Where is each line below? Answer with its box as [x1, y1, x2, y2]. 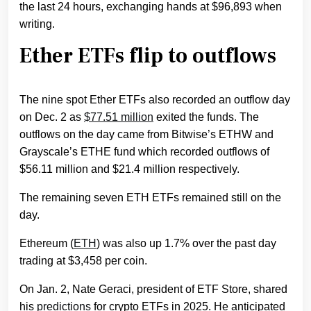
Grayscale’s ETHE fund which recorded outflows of [19, 146, 269, 158]
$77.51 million [84, 111, 153, 124]
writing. [19, 18, 55, 31]
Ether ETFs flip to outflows [19, 42, 276, 70]
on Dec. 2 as [19, 111, 84, 124]
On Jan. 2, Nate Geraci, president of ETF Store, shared [19, 283, 287, 296]
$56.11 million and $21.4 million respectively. [19, 163, 239, 176]
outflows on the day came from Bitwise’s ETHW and [19, 128, 274, 141]
